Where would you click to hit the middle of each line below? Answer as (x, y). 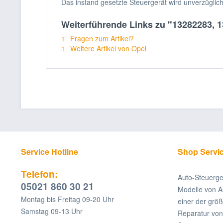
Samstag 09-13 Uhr (52, 211)
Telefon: (39, 174)
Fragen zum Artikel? (101, 38)
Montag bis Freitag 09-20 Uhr (67, 199)
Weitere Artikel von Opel (107, 48)
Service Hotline (50, 152)
